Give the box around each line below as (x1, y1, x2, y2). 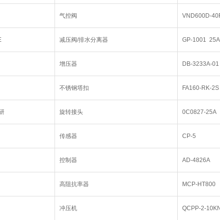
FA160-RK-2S (182, 84, 219, 91)
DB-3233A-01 (182, 60, 219, 67)
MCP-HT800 (182, 181, 216, 188)
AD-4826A (182, 157, 210, 164)
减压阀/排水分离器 (59, 36, 108, 43)
